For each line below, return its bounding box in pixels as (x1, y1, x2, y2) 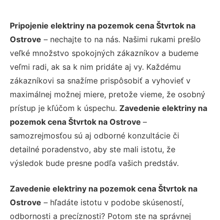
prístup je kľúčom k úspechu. (10, 103, 119, 113)
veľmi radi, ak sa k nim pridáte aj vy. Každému (10, 61, 181, 72)
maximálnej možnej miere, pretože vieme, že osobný (10, 89, 205, 99)
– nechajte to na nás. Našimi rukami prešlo (41, 34, 201, 44)
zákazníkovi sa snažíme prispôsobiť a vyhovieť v (10, 75, 191, 85)
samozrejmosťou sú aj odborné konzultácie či (10, 130, 179, 140)
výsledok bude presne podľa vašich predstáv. (10, 158, 179, 168)
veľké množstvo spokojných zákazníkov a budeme (10, 48, 198, 58)
